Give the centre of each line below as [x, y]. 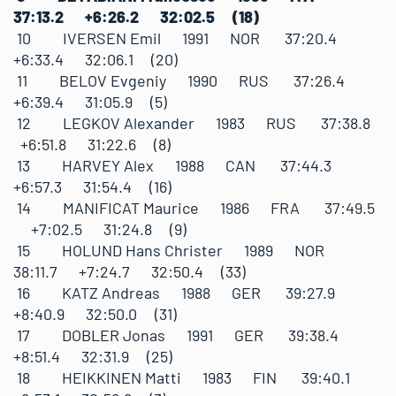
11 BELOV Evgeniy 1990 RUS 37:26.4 [188, 80]
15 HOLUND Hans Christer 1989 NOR [179, 250]
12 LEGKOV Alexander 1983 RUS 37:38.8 [197, 122]
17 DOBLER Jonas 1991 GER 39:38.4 [185, 335]
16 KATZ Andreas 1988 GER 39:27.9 [183, 292]
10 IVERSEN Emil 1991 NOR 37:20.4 [184, 38]
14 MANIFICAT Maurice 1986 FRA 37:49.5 [194, 207]
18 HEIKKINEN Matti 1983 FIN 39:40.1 [190, 377]
